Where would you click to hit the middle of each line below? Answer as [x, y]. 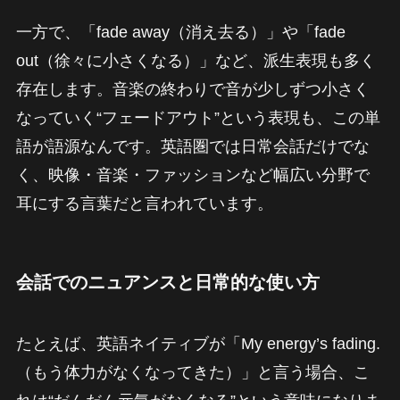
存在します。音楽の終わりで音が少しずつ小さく [192, 89]
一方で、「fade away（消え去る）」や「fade [180, 32]
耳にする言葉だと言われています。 [144, 203]
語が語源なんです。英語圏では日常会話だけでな [192, 146]
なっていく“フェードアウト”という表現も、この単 [198, 117]
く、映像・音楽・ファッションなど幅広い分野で [192, 175]
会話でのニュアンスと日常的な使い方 [167, 282]
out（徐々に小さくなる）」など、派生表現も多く [196, 60]
